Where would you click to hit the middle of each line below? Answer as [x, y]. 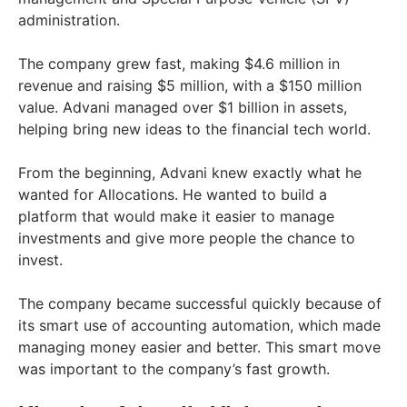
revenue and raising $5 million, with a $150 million [190, 86]
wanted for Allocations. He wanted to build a [173, 195]
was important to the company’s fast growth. [174, 369]
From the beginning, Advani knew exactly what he [190, 173]
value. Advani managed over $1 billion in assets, [183, 108]
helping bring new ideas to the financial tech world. [194, 129]
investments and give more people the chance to [187, 238]
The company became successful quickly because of [200, 304]
